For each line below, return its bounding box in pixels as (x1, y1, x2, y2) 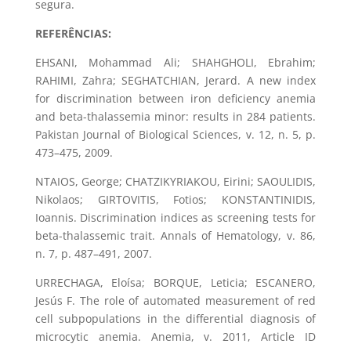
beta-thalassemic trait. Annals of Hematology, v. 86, (34, 228, 317, 244)
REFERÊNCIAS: (34, 26, 111, 42)
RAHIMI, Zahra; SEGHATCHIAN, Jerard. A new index (34, 73, 317, 89)
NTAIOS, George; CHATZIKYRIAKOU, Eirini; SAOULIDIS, (34, 174, 317, 190)
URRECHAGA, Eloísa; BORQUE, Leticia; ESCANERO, (34, 275, 317, 291)
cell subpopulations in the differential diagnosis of (34, 311, 317, 327)
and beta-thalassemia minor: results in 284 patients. (34, 109, 317, 125)
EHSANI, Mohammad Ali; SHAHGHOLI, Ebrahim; (34, 55, 317, 71)
